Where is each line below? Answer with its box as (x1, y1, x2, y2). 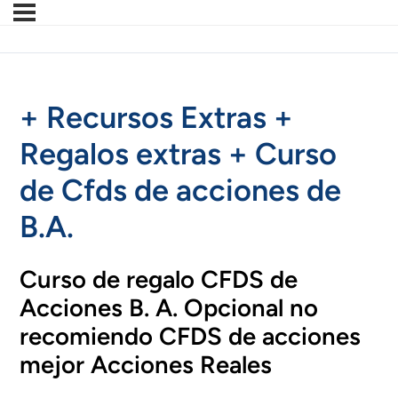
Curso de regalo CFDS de (20, 264, 298, 294)
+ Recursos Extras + (20, 99, 294, 137)
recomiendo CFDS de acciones (20, 321, 362, 351)
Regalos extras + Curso (20, 135, 338, 173)
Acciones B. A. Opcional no (20, 292, 319, 322)
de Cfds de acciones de (20, 171, 342, 210)
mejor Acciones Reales (20, 349, 273, 379)
